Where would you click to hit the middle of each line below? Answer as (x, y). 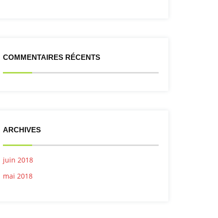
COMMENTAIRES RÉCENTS (52, 57)
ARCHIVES (22, 130)
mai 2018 (18, 176)
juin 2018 (18, 160)
